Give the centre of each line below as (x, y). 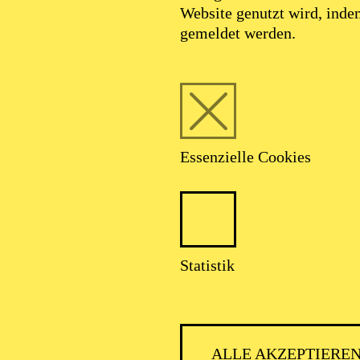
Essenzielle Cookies (245, 157)
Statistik (207, 265)
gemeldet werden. (238, 33)
